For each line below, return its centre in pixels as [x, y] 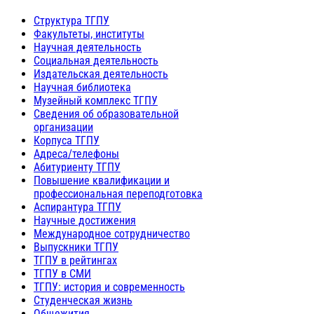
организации [63, 127]
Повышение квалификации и [102, 180]
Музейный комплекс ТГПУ [96, 100]
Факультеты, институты [89, 34]
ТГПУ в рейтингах [75, 260]
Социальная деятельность [96, 60]
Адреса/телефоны [76, 153]
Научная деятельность [88, 47]
